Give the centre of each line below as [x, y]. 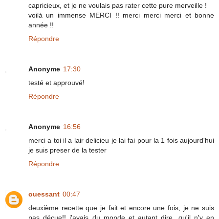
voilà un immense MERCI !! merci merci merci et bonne [121, 15]
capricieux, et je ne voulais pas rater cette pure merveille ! [118, 5]
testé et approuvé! [56, 82]
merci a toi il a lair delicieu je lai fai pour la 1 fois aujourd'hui [121, 140]
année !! [41, 25]
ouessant [44, 194]
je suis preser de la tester [67, 150]
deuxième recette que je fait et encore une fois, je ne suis [121, 208]
